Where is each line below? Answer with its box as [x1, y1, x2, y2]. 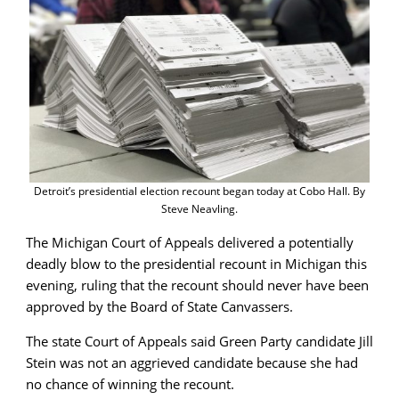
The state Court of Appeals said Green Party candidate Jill [26, 331, 373, 350]
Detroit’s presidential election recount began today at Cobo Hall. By [34, 183, 365, 199]
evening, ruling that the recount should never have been [26, 275, 369, 294]
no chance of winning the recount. [26, 374, 234, 393]
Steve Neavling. [161, 200, 238, 216]
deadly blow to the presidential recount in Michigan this [26, 254, 367, 273]
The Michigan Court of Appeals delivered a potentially [26, 232, 354, 251]
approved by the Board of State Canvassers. [26, 297, 293, 315]
